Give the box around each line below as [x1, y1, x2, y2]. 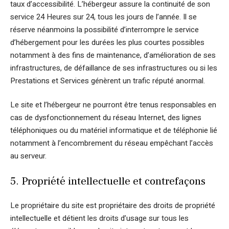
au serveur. [10, 150, 47, 162]
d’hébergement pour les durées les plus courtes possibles [10, 36, 204, 48]
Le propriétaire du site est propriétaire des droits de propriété [10, 200, 215, 211]
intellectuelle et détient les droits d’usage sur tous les [10, 213, 189, 224]
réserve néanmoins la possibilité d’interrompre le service [10, 24, 199, 35]
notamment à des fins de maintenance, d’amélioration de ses [10, 49, 216, 61]
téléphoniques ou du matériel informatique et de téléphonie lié [10, 125, 217, 136]
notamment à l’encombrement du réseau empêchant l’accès [10, 138, 213, 149]
